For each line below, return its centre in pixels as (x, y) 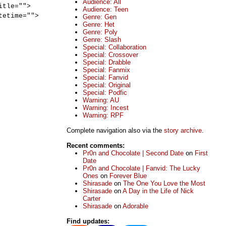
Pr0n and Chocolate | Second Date (133, 153)
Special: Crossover (110, 55)
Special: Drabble (106, 63)
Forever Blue (128, 176)
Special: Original (106, 85)
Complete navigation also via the (115, 131)
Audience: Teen (105, 10)
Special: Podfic (105, 93)
